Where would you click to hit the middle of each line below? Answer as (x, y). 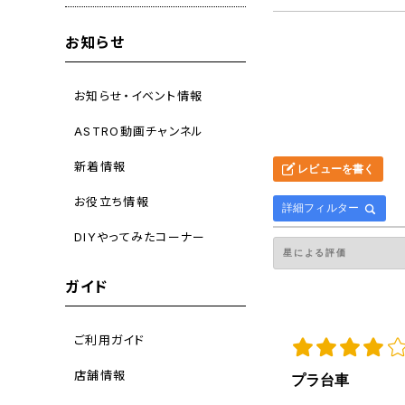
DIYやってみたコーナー (140, 236)
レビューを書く (335, 170)
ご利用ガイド (109, 339)
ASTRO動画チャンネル (139, 131)
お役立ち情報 (112, 201)
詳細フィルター (321, 208)
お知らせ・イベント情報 (139, 95)
